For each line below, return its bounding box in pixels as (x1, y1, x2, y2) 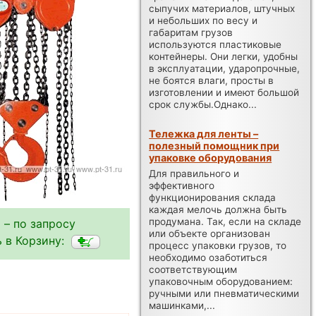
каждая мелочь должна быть (149, 203, 288, 215)
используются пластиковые (149, 38, 282, 50)
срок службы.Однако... (149, 98, 257, 110)
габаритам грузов (149, 26, 233, 38)
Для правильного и (149, 167, 240, 179)
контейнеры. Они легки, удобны (149, 50, 298, 62)
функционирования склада (149, 191, 276, 203)
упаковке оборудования (149, 151, 272, 164)
